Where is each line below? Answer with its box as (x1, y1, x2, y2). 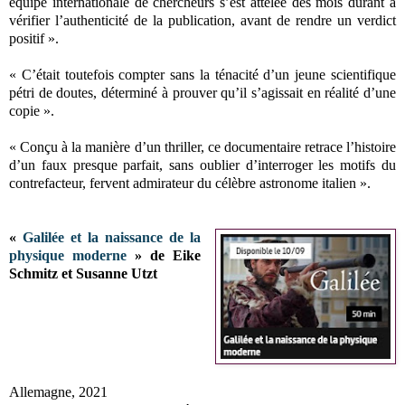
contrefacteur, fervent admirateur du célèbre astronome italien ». (9, 174, 371, 191)
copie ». (9, 102, 58, 118)
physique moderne (9, 247, 127, 263)
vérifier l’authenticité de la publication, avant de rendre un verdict (9, 12, 396, 28)
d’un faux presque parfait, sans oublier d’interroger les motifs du (9, 156, 396, 173)
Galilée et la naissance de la (23, 229, 202, 245)
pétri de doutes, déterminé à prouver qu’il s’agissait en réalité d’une (9, 84, 396, 100)
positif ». (9, 30, 62, 46)
